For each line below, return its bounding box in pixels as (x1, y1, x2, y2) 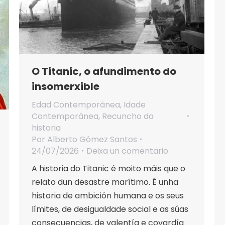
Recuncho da (102, 110, 154, 122)
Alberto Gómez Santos (47, 133, 137, 145)
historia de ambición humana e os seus (32, 189, 184, 201)
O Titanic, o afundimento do (32, 64, 176, 78)
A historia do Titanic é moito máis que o (32, 162, 185, 174)
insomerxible (32, 79, 99, 93)
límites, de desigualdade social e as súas (32, 203, 188, 215)
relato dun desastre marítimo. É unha (32, 176, 178, 188)
